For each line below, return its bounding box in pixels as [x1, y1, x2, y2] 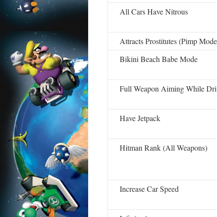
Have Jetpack [120, 113, 160, 123]
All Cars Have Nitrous [120, 6, 188, 16]
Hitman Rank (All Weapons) [120, 142, 207, 153]
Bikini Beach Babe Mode [120, 54, 198, 64]
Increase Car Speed [120, 184, 179, 194]
